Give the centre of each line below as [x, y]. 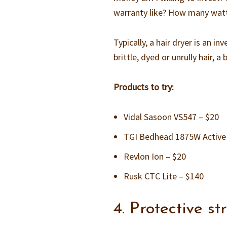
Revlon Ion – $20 [155, 156]
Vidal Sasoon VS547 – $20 [172, 117]
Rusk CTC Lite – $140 [164, 176]
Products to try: [144, 87]
